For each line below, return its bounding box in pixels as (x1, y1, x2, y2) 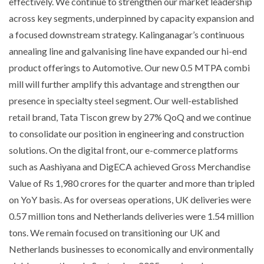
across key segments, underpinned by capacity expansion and (9, 12, 254, 24)
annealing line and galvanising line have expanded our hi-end (9, 45, 247, 57)
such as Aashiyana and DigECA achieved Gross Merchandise (9, 160, 250, 172)
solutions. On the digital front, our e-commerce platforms (9, 144, 238, 156)
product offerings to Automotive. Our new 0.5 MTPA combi (9, 61, 250, 73)
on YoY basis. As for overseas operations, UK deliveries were (9, 193, 251, 205)
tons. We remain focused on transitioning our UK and (9, 226, 220, 238)
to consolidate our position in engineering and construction (9, 127, 244, 139)
